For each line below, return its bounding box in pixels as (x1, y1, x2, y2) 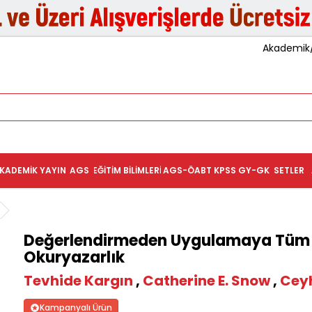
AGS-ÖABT (162, 164, 212, 177)
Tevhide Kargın (24, 271, 134, 291)
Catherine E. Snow (143, 271, 271, 291)
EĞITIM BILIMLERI (93, 164, 162, 177)
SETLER (273, 164, 304, 177)
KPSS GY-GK (214, 164, 270, 177)
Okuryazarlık (24, 247, 125, 269)
